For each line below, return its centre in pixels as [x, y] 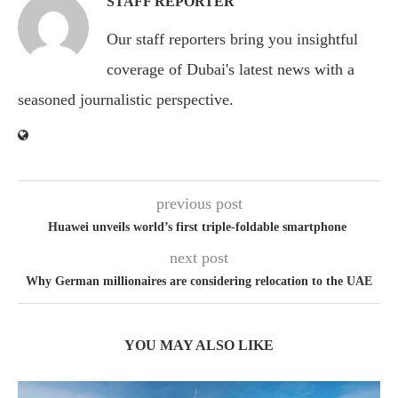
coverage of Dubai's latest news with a [231, 69]
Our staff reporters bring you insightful [232, 39]
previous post [199, 203]
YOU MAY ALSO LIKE [199, 345]
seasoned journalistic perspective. [126, 99]
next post [199, 258]
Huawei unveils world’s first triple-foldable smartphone [199, 227]
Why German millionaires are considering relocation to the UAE [199, 281]
